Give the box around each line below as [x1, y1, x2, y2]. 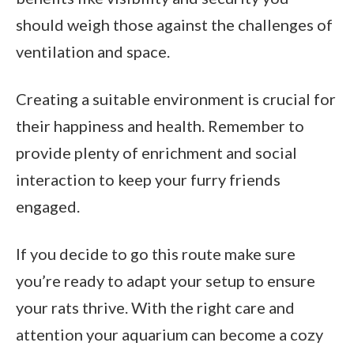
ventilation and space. [16, 41, 170, 61]
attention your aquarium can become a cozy [16, 324, 323, 344]
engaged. [16, 196, 80, 216]
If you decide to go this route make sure [16, 243, 296, 263]
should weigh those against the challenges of [16, 14, 333, 34]
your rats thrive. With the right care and [16, 297, 295, 317]
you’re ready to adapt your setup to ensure [16, 270, 315, 290]
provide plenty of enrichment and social [16, 142, 297, 162]
